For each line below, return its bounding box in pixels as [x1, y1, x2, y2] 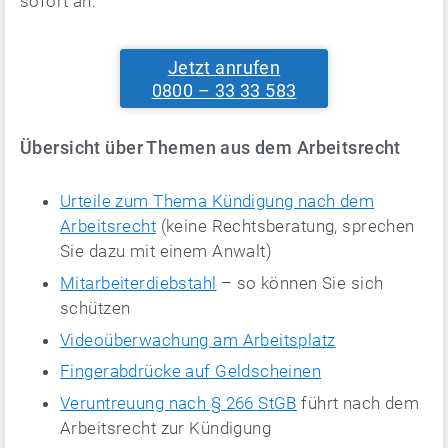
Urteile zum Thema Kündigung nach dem [60, 191, 375, 212]
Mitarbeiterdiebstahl [60, 272, 217, 293]
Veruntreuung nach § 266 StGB [60, 393, 297, 414]
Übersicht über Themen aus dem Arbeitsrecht [20, 136, 401, 158]
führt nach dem [296, 393, 420, 414]
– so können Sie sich [216, 272, 384, 293]
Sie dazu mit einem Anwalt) [60, 241, 273, 262]
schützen [60, 297, 131, 318]
